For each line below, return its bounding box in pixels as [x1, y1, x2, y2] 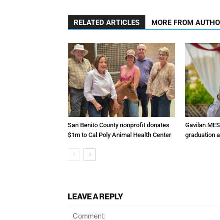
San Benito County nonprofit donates [68, 121, 169, 129]
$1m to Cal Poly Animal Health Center [68, 131, 171, 138]
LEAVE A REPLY [68, 191, 123, 201]
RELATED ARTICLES [74, 18, 139, 27]
